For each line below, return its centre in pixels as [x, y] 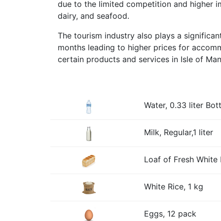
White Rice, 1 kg [174, 186]
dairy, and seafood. [93, 16]
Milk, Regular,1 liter [179, 132]
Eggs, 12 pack [170, 214]
